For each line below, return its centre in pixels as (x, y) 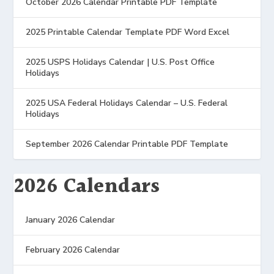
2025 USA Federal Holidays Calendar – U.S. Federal (127, 103)
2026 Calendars (87, 187)
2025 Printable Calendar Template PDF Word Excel (128, 32)
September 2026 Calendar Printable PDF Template (127, 144)
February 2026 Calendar (73, 250)
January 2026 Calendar (71, 220)
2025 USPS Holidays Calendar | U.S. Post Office (120, 62)
